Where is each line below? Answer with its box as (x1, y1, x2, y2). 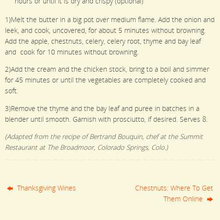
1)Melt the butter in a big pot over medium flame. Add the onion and (5, 15, 215, 24)
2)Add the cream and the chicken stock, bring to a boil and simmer (5, 65, 209, 74)
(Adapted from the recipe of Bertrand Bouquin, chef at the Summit (5, 132, 203, 141)
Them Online (163, 194, 205, 203)
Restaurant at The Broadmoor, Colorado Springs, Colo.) (5, 143, 168, 152)
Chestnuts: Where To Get (135, 183, 213, 192)
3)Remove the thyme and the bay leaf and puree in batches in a (5, 104, 199, 113)
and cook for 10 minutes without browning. (5, 47, 138, 56)
